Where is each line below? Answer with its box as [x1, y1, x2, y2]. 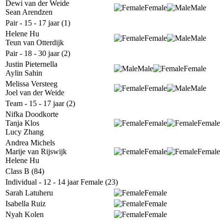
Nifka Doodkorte [5, 110, 58, 118]
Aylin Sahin [5, 69, 42, 77]
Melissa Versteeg [5, 80, 57, 88]
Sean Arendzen [5, 8, 53, 16]
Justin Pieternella [5, 60, 57, 68]
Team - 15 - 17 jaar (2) [5, 99, 75, 108]
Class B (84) [5, 167, 44, 175]
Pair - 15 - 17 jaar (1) [5, 19, 70, 27]
